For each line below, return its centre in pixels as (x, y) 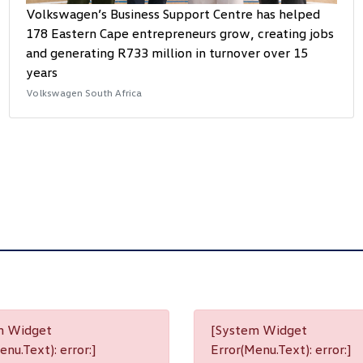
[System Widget (259, 330)
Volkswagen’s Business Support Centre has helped (173, 14)
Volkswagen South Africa (84, 93)
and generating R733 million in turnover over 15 (167, 53)
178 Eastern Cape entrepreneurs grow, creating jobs (180, 34)
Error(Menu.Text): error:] (281, 350)
